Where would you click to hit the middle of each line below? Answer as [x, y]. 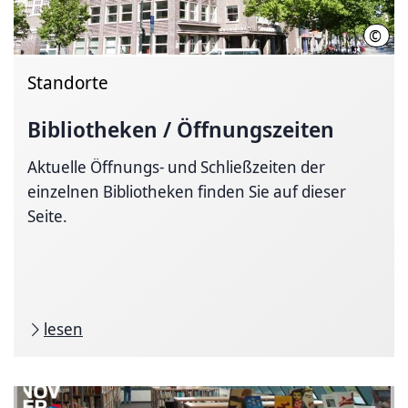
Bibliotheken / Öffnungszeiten [181, 129]
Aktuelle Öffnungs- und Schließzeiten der [176, 167]
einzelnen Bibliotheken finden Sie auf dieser [187, 191]
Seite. [47, 216]
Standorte [68, 82]
